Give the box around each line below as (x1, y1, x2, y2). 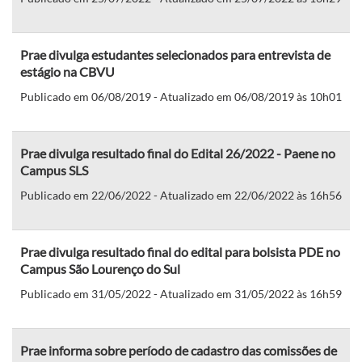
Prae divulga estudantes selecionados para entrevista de (20, 46, 330, 62)
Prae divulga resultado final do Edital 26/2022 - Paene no (20, 145, 335, 161)
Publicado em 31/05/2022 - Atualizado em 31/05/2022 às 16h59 (20, 286, 342, 301)
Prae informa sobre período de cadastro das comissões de (20, 342, 337, 358)
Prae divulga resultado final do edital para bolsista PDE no (20, 243, 340, 259)
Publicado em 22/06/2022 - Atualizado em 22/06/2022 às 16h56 (20, 187, 342, 202)
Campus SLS (20, 162, 88, 178)
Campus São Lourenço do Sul (20, 260, 180, 276)
